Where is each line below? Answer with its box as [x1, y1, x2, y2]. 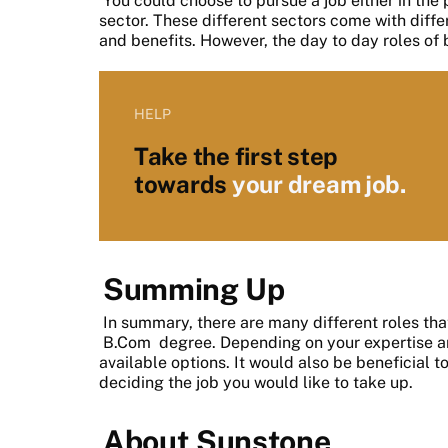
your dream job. [231, 169, 406, 198]
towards [134, 169, 232, 198]
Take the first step [134, 141, 338, 170]
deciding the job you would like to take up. [99, 372, 417, 392]
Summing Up [103, 270, 285, 307]
